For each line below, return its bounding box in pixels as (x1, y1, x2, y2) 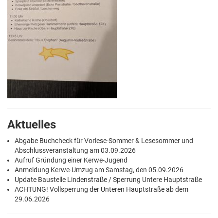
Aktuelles (7, 118, 56, 131)
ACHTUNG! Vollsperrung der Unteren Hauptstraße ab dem (15, 185, 188, 193)
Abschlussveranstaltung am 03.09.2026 (15, 146, 136, 154)
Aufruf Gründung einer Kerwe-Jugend (15, 156, 127, 164)
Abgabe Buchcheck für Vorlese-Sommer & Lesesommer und (15, 137, 193, 145)
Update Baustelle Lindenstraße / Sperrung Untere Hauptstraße (15, 176, 202, 183)
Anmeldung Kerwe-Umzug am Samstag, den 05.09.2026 (15, 166, 183, 174)
